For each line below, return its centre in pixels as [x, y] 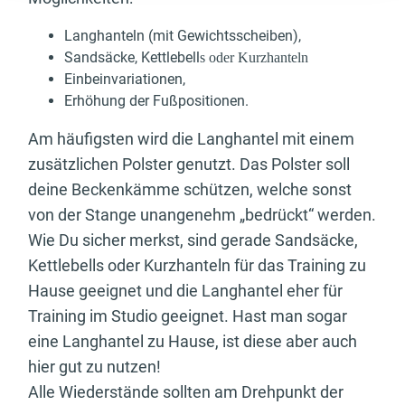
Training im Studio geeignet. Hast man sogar [188, 316]
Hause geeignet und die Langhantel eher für [185, 291]
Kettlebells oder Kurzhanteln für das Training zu [197, 266]
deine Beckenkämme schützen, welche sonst [190, 190]
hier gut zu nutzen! [94, 367]
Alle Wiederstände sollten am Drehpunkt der [186, 392]
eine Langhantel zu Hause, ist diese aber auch [193, 342]
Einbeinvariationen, [125, 80]
